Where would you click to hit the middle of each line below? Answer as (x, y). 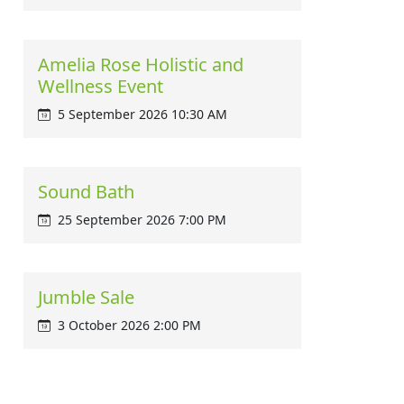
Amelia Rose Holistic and (141, 64)
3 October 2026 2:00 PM (129, 325)
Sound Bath (86, 192)
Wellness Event (101, 86)
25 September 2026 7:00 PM (142, 220)
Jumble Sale (86, 297)
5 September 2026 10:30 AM (142, 114)
